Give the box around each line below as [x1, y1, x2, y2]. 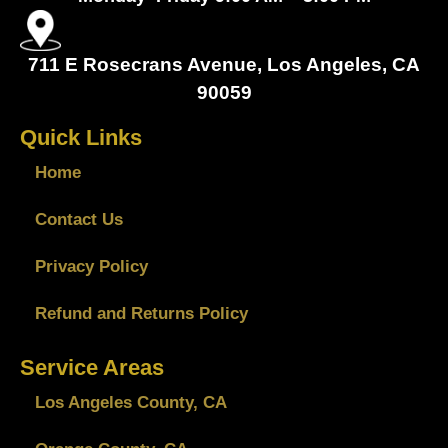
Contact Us [35, 210, 123, 230]
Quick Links [20, 125, 142, 151]
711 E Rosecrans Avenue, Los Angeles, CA [28, 54, 420, 76]
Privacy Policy [35, 257, 148, 277]
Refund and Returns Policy [35, 304, 248, 324]
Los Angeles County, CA [35, 393, 227, 413]
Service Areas [20, 355, 164, 381]
